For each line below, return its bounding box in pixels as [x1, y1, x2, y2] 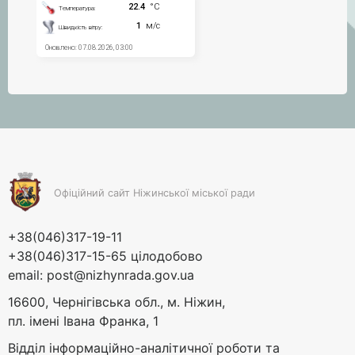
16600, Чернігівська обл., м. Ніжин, [8, 293, 225, 310]
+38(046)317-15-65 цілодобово [8, 247, 203, 264]
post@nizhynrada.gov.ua [47, 266, 194, 283]
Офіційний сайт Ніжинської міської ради [53, 187, 255, 200]
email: [8, 266, 47, 283]
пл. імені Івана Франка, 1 [8, 312, 158, 329]
